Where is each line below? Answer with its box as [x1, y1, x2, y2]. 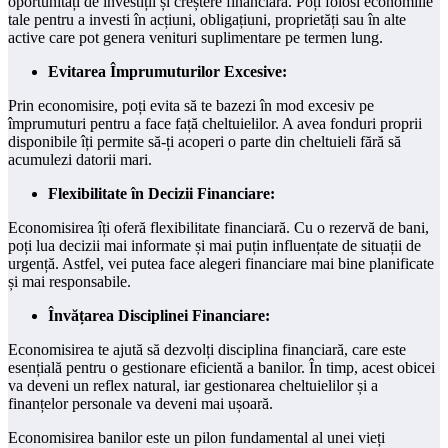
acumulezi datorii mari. [8, 150, 152, 168]
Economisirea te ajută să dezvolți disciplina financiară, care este [8, 340, 406, 358]
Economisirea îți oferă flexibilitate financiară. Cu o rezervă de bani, [8, 218, 429, 236]
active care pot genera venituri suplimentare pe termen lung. [8, 28, 383, 46]
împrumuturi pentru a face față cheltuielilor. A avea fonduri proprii [8, 114, 422, 132]
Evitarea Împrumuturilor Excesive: [48, 62, 287, 80]
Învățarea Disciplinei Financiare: [48, 306, 270, 324]
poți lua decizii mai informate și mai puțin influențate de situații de [8, 236, 421, 254]
